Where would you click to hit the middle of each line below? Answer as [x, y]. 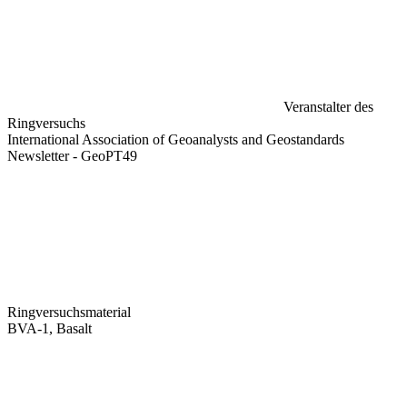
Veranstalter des [328, 106]
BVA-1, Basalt [50, 328]
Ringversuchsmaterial [69, 312]
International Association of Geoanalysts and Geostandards [176, 139]
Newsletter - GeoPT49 [72, 155]
